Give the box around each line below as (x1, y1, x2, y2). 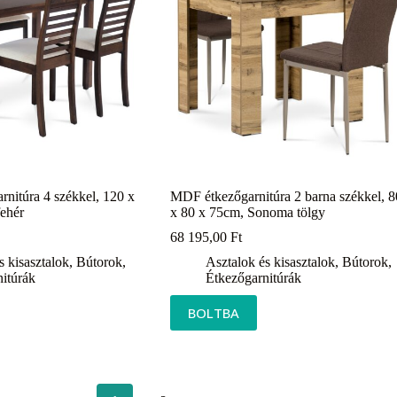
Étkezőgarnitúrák (205, 269, 301, 285)
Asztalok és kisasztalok (205, 253, 335, 269)
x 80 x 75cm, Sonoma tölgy (169, 204, 325, 220)
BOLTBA (187, 303, 239, 322)
